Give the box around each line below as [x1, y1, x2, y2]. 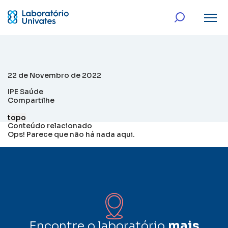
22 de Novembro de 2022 [8, 71, 101, 80]
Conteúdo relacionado [8, 121, 92, 130]
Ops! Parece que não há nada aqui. [8, 130, 135, 139]
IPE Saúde [8, 87, 43, 96]
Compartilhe [8, 96, 54, 105]
